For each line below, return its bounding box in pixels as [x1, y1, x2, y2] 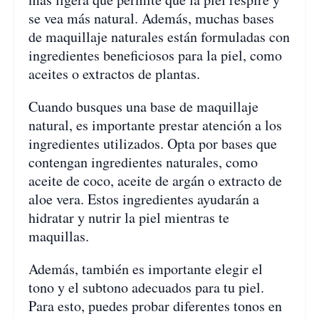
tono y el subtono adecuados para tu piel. [28, 278, 264, 298]
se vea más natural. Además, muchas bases [28, 9, 274, 28]
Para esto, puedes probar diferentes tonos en [28, 296, 282, 316]
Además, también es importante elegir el [28, 259, 263, 279]
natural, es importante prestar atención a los [28, 115, 282, 135]
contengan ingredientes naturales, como [28, 152, 258, 172]
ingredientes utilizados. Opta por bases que [28, 134, 277, 154]
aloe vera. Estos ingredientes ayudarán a [28, 189, 259, 209]
